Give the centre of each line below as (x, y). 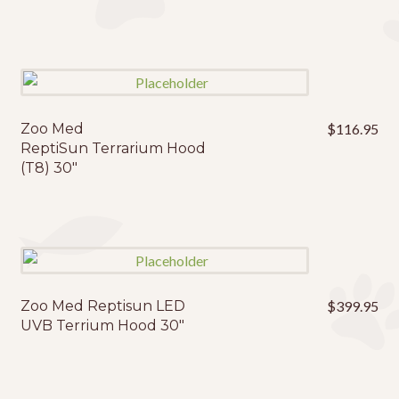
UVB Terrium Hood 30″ (102, 326)
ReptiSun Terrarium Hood (113, 149)
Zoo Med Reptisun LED (102, 306)
